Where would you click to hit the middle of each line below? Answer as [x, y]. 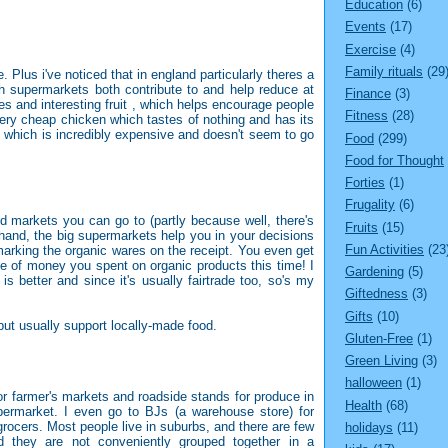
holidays [369, 427]
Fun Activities [384, 249]
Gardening [374, 272]
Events [365, 27]
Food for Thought [394, 160]
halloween [373, 383]
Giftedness [376, 294]
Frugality [370, 205]
